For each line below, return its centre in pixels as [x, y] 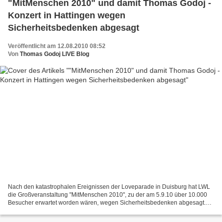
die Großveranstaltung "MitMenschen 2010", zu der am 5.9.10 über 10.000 [108, 194]
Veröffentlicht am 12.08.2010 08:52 [57, 46]
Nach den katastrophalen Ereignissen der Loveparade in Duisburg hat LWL [109, 187]
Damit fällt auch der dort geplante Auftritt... [64, 210]
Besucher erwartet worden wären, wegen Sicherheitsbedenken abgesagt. [107, 202]
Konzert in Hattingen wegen [67, 16]
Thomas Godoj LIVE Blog [55, 54]
